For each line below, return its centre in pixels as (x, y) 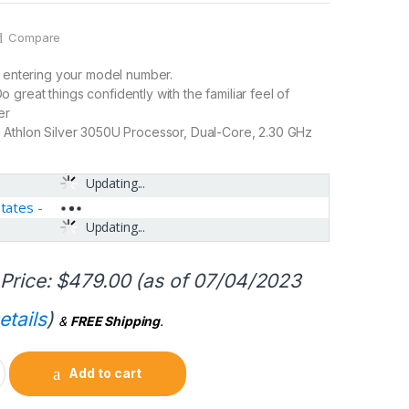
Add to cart (105, 372)
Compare (35, 37)
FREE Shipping (115, 321)
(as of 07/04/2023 (216, 281)
